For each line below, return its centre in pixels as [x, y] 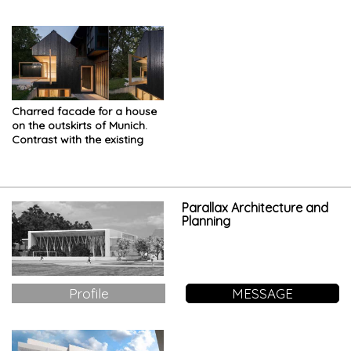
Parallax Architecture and [255, 207]
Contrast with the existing [78, 139]
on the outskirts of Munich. [80, 125]
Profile [89, 294]
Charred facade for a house [84, 111]
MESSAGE [262, 294]
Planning [206, 221]
